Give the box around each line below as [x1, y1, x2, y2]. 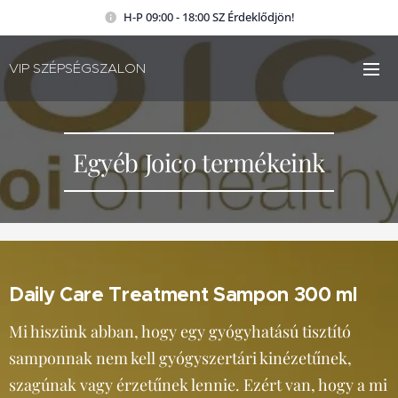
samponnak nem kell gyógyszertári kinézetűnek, [9, 347, 352, 369]
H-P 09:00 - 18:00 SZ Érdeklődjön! [123, 8, 295, 25]
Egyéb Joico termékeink [73, 146, 325, 179]
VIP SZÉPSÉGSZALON [9, 60, 146, 76]
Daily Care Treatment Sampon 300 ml [9, 282, 357, 306]
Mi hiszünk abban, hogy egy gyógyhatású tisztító [9, 321, 351, 342]
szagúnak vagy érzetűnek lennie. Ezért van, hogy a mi [9, 374, 387, 395]
